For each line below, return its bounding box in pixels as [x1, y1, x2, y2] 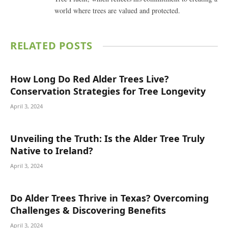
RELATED [10, 39, 59, 53]
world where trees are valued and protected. [54, 6, 180, 16]
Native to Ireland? [10, 145, 93, 157]
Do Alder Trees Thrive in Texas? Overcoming [10, 192, 209, 205]
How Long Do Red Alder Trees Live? [10, 73, 169, 85]
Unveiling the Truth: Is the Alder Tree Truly [10, 132, 205, 145]
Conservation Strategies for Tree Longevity [10, 85, 206, 98]
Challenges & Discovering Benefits [10, 204, 166, 217]
